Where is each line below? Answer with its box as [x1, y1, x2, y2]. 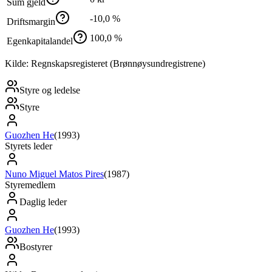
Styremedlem [5, 180, 55, 191]
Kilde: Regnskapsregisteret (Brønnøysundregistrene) [5, 58, 205, 69]
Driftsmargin [7, 16, 55, 27]
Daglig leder [19, 197, 67, 208]
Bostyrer [19, 242, 52, 253]
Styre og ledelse [19, 85, 80, 96]
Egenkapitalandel [7, 36, 73, 47]
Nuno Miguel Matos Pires [5, 169, 104, 180]
